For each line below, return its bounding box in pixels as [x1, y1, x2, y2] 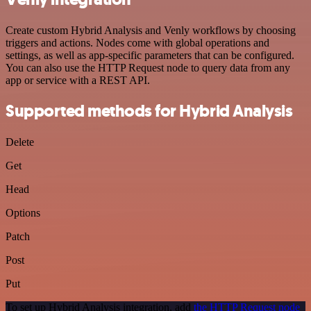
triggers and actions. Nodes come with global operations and [6, 36, 269, 49]
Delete [6, 136, 34, 149]
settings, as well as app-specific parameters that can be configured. [6, 49, 294, 61]
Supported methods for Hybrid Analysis [6, 100, 293, 123]
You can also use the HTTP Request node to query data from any [6, 61, 290, 74]
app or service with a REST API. [6, 74, 150, 86]
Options [6, 207, 40, 219]
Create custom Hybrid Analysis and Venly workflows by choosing [6, 24, 296, 36]
